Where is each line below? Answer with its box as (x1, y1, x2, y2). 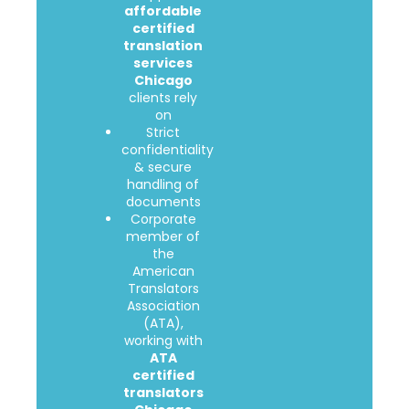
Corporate (130, 210, 196, 229)
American (131, 262, 194, 281)
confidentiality (121, 141, 214, 160)
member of (126, 227, 200, 246)
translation (123, 37, 203, 56)
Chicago (133, 71, 193, 90)
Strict (146, 123, 180, 142)
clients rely (129, 89, 197, 108)
